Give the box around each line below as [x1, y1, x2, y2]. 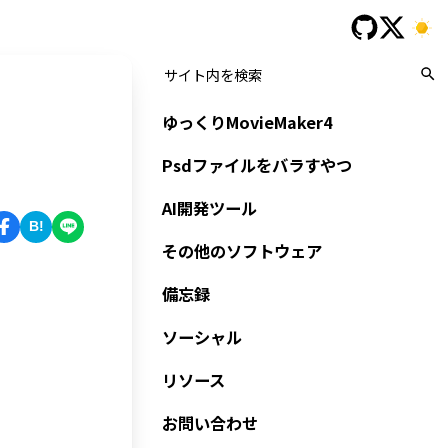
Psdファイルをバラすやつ [162, 153, 353, 177]
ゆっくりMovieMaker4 [162, 110, 334, 134]
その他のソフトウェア [162, 239, 323, 263]
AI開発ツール [162, 196, 258, 220]
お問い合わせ [162, 411, 259, 435]
